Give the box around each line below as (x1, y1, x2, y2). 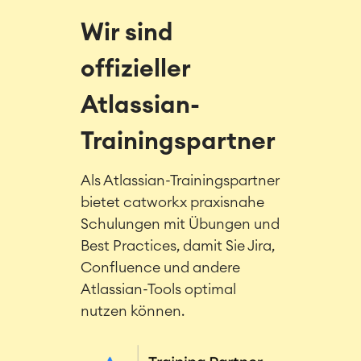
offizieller (81, 57, 190, 81)
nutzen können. (81, 304, 185, 318)
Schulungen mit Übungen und (81, 217, 280, 231)
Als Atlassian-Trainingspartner (81, 173, 280, 188)
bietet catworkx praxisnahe (81, 195, 264, 210)
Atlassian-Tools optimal (81, 282, 236, 297)
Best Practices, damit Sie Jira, (81, 239, 275, 253)
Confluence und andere (81, 260, 240, 275)
